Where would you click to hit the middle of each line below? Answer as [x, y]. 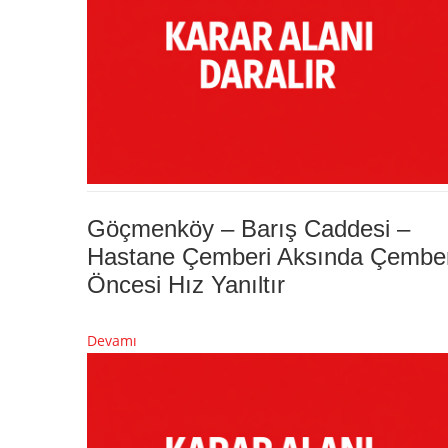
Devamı [112, 340]
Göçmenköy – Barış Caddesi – [248, 228]
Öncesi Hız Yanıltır [186, 284]
